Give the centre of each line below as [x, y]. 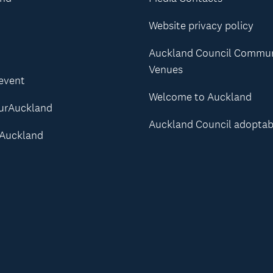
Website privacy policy [201, 26]
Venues [165, 70]
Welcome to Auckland [200, 97]
